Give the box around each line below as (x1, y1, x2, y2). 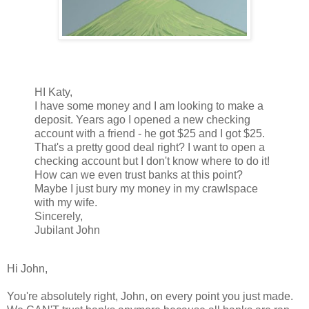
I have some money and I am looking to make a (34, 99, 263, 112)
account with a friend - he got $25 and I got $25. (34, 127, 265, 139)
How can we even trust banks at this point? (34, 168, 243, 181)
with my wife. (34, 196, 97, 208)
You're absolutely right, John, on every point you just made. (7, 290, 293, 302)
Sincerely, (34, 210, 83, 222)
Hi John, (7, 262, 48, 275)
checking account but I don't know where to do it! (34, 154, 270, 167)
